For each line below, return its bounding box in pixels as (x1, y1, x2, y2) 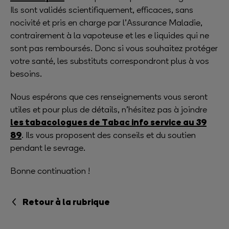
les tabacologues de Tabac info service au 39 (10, 116, 207, 128)
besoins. (10, 68, 42, 79)
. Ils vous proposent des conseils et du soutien (21, 130, 196, 140)
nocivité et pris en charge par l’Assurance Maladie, (10, 17, 202, 28)
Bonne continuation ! (10, 166, 90, 176)
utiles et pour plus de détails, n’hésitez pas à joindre (10, 104, 207, 114)
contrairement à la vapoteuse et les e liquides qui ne (10, 30, 209, 40)
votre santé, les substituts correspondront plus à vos (10, 56, 209, 66)
